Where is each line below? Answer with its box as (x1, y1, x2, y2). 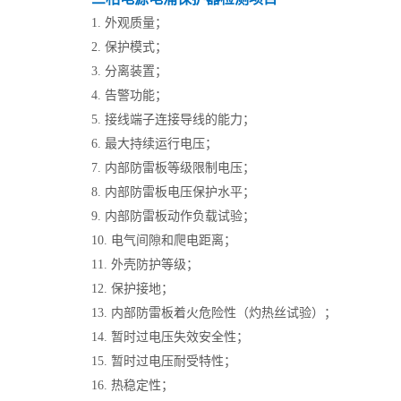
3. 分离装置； (91, 64, 167, 78)
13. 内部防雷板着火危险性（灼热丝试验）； (91, 306, 337, 320)
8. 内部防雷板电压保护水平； (91, 185, 255, 199)
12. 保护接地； (91, 282, 174, 295)
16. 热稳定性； (91, 379, 174, 392)
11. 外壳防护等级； (91, 258, 199, 271)
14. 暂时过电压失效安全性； (91, 330, 249, 344)
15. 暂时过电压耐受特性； (91, 354, 236, 368)
